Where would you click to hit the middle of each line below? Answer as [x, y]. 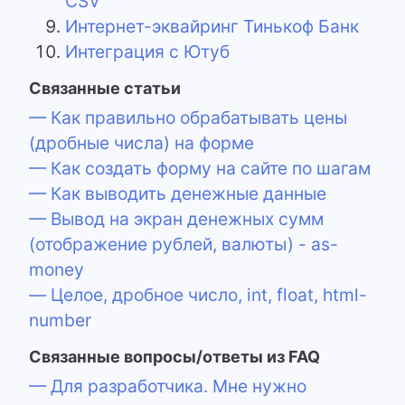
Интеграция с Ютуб [147, 52]
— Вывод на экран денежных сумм [176, 219]
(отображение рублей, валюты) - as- [184, 245]
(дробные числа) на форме [141, 143]
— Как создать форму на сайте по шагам [200, 169]
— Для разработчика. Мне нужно [168, 386]
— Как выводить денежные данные [178, 194]
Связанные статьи [105, 89]
